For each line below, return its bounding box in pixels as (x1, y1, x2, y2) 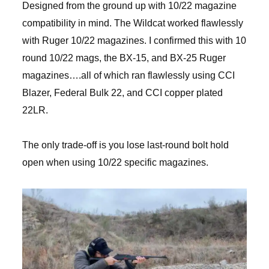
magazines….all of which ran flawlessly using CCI (22, 70, 235, 81)
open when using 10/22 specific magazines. (22, 157, 208, 168)
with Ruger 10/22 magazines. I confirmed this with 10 (22, 35, 246, 46)
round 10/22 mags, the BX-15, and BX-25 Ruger (22, 53, 226, 64)
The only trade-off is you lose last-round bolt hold (22, 140, 229, 151)
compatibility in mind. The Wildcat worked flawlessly (22, 18, 243, 29)
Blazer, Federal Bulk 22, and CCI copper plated (22, 88, 223, 98)
